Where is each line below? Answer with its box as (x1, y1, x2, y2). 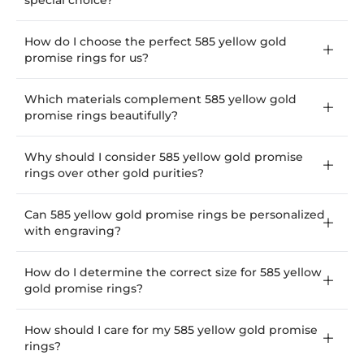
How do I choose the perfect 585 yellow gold (24, 34, 287, 50)
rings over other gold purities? (24, 166, 204, 181)
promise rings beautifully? (24, 108, 178, 123)
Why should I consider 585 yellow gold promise (24, 149, 303, 165)
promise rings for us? (24, 50, 149, 66)
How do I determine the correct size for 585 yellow (24, 265, 322, 280)
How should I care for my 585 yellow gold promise (24, 323, 318, 338)
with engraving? (24, 223, 121, 239)
